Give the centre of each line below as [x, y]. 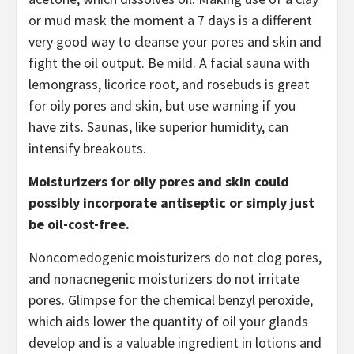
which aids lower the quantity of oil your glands [168, 321]
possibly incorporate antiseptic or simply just [171, 202]
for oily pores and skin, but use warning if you [162, 105]
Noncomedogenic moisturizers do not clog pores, [175, 257]
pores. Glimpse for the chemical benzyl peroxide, [171, 299]
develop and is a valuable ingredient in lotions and [175, 342]
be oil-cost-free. [79, 224]
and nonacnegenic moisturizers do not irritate [164, 278]
